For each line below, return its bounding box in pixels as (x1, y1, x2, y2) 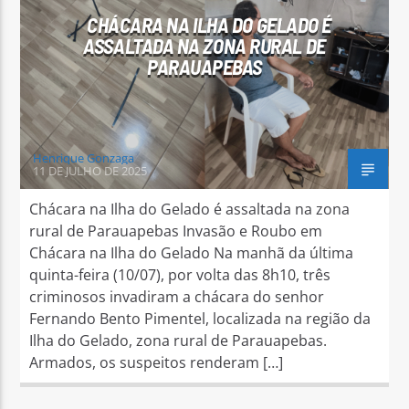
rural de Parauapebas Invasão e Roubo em (29, 220, 323, 241)
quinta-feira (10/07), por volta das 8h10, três (29, 264, 331, 285)
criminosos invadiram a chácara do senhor (29, 286, 325, 307)
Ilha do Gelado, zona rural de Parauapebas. (29, 330, 328, 351)
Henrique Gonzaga (33, 149, 135, 166)
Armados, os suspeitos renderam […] (29, 351, 284, 372)
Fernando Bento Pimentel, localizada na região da (29, 308, 372, 329)
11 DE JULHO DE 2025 (33, 162, 148, 179)
